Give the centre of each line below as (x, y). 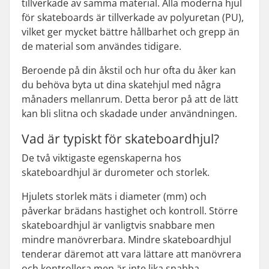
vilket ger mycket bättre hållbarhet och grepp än (131, 32)
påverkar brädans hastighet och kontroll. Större (130, 210)
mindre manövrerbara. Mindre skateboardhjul (126, 239)
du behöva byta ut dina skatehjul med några (121, 84)
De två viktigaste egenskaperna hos (101, 158)
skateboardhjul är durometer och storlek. (116, 172)
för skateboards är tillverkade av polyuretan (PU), (133, 17)
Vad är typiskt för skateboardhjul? (120, 138)
